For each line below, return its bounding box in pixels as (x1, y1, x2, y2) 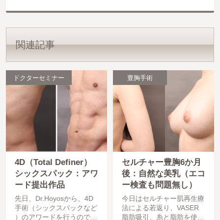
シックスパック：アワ (14, 169, 98, 179)
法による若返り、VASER (121, 203, 199, 212)
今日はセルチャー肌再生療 (121, 194, 204, 202)
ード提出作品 (14, 180, 65, 190)
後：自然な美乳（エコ (121, 169, 205, 179)
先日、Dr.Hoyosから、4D (14, 194, 93, 202)
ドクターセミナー (13, 74, 64, 82)
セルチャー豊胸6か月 (121, 158, 201, 167)
